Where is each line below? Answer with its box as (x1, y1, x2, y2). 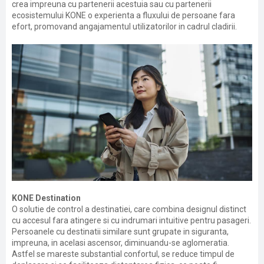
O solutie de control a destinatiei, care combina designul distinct (12, 204, 246, 214)
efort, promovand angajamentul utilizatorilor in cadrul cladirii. (12, 22, 237, 31)
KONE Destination (12, 193, 81, 203)
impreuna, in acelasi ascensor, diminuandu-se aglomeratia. (12, 238, 229, 247)
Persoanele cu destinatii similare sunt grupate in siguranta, (12, 227, 229, 236)
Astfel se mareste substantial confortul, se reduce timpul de (12, 249, 235, 259)
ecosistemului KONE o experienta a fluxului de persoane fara (12, 11, 235, 20)
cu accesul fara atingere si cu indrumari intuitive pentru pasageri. (12, 216, 251, 225)
